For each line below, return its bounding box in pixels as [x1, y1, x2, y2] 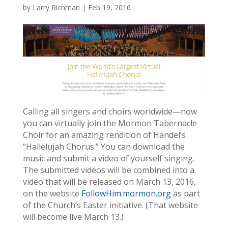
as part [170, 188, 200, 199]
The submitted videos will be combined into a [22, 164, 194, 176]
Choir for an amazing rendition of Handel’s [22, 129, 186, 141]
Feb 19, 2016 [88, 3, 131, 12]
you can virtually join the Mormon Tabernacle [22, 118, 197, 129]
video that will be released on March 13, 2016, [22, 176, 196, 188]
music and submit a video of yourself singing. [22, 153, 194, 164]
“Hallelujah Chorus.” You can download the [22, 141, 185, 153]
